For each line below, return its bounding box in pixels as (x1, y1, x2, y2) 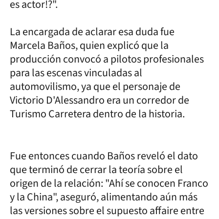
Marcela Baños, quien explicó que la (10, 38, 169, 53)
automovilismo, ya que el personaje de (10, 79, 180, 94)
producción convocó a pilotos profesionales (10, 51, 204, 67)
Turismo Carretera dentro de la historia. (10, 106, 185, 122)
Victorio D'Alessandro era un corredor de (10, 92, 189, 108)
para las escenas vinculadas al (10, 65, 142, 81)
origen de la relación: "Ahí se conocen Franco (10, 175, 208, 191)
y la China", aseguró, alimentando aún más (10, 189, 197, 205)
